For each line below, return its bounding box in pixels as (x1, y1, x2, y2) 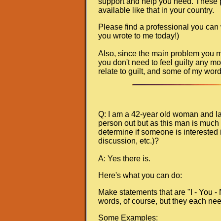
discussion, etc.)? (98, 136, 159, 145)
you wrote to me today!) (98, 31, 179, 40)
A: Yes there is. (98, 154, 150, 163)
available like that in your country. (98, 5, 214, 14)
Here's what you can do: (98, 171, 182, 180)
